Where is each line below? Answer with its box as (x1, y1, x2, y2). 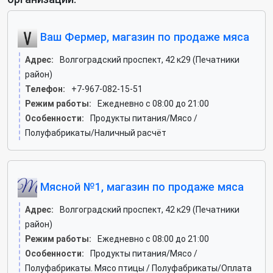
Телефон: (25, 84, 65, 94)
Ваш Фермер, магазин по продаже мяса (37, 30, 249, 43)
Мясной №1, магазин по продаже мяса (37, 180, 244, 193)
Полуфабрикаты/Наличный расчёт (25, 128, 166, 138)
